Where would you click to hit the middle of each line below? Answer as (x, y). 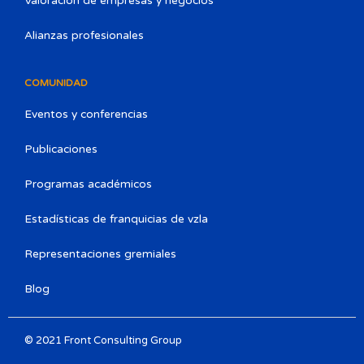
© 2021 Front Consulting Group (103, 341)
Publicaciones (61, 149)
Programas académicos (88, 184)
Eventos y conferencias (86, 115)
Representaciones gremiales (100, 254)
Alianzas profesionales (84, 36)
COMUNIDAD (56, 83)
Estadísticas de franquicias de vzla (116, 219)
